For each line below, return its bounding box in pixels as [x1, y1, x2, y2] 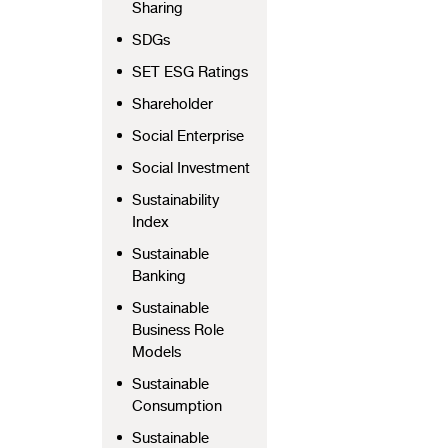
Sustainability [132, 188, 219, 213]
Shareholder [132, 92, 213, 117]
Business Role [132, 318, 224, 343]
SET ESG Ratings [132, 60, 248, 85]
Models [132, 340, 181, 365]
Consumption [132, 394, 222, 419]
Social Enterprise [132, 124, 244, 149]
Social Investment [132, 156, 250, 181]
